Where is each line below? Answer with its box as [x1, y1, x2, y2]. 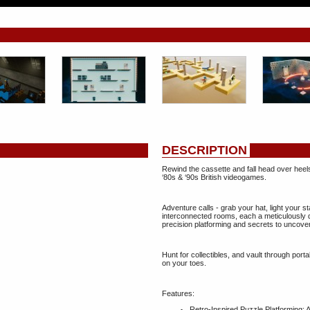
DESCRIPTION [162, 143, 247, 157]
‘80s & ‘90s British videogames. [162, 173, 266, 181]
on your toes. [162, 259, 206, 267]
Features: [162, 289, 194, 298]
